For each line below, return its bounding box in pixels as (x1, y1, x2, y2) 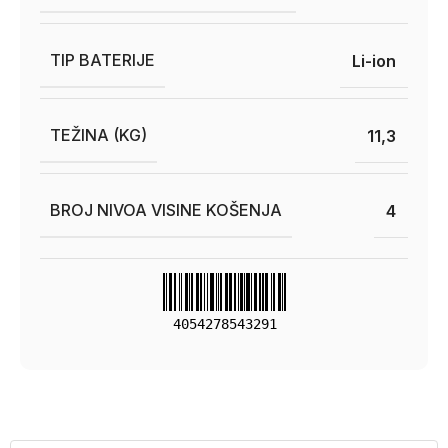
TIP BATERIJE (50, 50, 155, 70)
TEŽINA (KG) (50, 125, 147, 145)
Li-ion (352, 50, 396, 71)
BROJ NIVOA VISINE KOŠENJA (50, 200, 282, 220)
